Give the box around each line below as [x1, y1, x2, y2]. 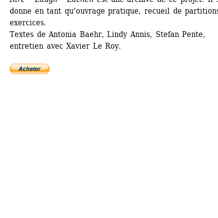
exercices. [10, 18, 46, 27]
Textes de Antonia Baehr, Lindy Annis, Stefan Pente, [10, 30, 206, 39]
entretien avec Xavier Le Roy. [10, 41, 122, 51]
